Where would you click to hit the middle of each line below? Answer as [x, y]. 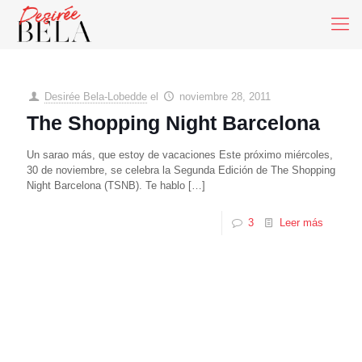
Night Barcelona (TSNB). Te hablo [106, 185]
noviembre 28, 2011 [225, 97]
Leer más [301, 223]
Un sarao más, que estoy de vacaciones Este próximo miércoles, [180, 155]
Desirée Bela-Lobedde [96, 97]
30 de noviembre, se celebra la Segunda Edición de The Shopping [181, 170]
